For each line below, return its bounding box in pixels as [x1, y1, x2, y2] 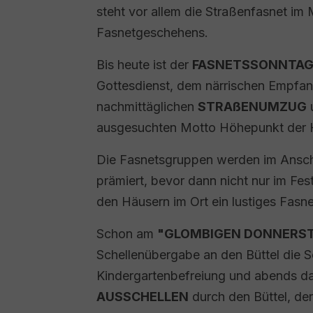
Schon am [96, 226, 157, 241]
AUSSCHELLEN [96, 289, 189, 304]
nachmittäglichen [96, 99, 198, 114]
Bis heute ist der [96, 57, 192, 72]
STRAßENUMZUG [198, 99, 307, 114]
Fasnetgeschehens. [96, 25, 208, 40]
